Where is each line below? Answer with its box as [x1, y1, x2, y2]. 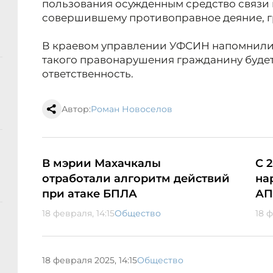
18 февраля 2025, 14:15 [42, 254, 137, 266]
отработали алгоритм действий [42, 172, 230, 186]
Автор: [62, 104, 91, 115]
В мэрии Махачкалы [42, 157, 161, 171]
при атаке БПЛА [42, 187, 137, 201]
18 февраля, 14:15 [42, 208, 115, 219]
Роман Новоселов [91, 104, 172, 115]
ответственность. [42, 68, 133, 80]
